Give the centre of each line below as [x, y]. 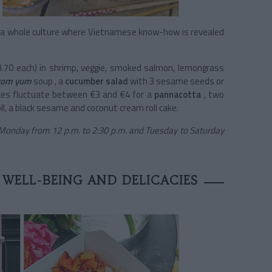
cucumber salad [97, 81]
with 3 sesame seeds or [177, 81]
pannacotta [178, 95]
